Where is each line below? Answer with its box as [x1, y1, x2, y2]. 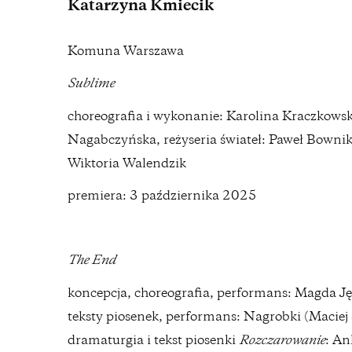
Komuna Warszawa [68, 46, 184, 59]
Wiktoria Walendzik [68, 158, 186, 170]
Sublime [68, 79, 115, 91]
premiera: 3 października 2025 [68, 190, 257, 203]
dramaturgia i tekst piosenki [68, 335, 239, 347]
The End [68, 255, 115, 268]
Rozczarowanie [239, 335, 325, 347]
